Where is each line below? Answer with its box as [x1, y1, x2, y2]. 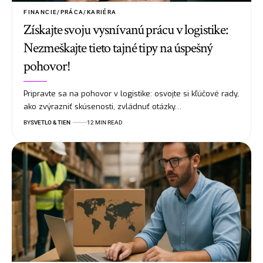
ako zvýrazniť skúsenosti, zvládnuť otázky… [23, 102, 182, 112]
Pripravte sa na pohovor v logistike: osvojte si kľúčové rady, [23, 89, 240, 99]
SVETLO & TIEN [31, 119, 71, 126]
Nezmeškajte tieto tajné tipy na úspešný [23, 39, 213, 57]
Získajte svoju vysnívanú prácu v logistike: [23, 21, 228, 39]
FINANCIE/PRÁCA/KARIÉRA [23, 9, 117, 15]
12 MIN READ [87, 119, 123, 126]
